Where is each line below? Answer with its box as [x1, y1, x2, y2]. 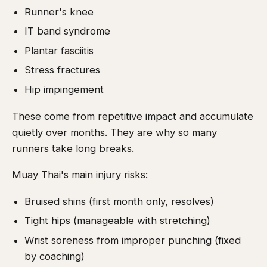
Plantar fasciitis [24, 44, 94, 57]
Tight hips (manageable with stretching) [24, 215, 210, 227]
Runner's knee [24, 5, 94, 18]
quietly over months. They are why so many [12, 126, 217, 138]
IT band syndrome [24, 25, 110, 38]
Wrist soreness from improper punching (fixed [24, 234, 241, 247]
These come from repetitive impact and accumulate [12, 110, 253, 122]
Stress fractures [24, 64, 100, 76]
